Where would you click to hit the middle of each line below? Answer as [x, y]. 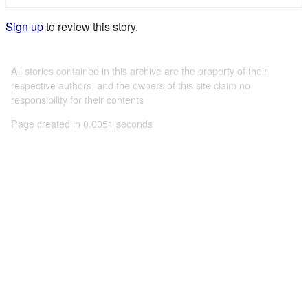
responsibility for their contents [77, 99]
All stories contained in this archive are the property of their [139, 70]
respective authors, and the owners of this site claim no [131, 85]
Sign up [25, 27]
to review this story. [91, 27]
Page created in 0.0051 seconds [82, 124]
